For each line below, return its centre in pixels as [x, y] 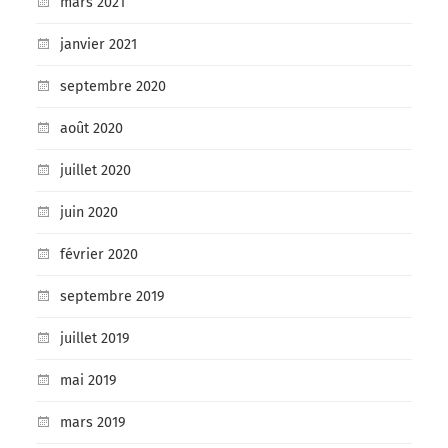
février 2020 [98, 254]
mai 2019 [88, 380]
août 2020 [91, 128]
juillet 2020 [95, 170]
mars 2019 [92, 422]
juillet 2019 [94, 338]
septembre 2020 [112, 86]
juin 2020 [88, 212]
